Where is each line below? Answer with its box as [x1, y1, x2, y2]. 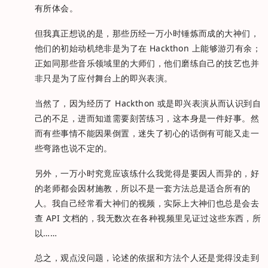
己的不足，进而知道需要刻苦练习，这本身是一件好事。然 [35, 112, 259, 124]
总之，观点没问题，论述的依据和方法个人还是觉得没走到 [35, 252, 259, 264]
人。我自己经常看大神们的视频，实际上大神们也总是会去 [35, 197, 259, 209]
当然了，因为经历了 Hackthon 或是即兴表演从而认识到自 [35, 97, 261, 109]
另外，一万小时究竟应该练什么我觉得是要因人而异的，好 [35, 167, 259, 179]
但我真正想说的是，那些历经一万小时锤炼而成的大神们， [35, 28, 259, 39]
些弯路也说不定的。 [35, 142, 112, 154]
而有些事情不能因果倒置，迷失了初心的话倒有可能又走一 [35, 127, 259, 139]
